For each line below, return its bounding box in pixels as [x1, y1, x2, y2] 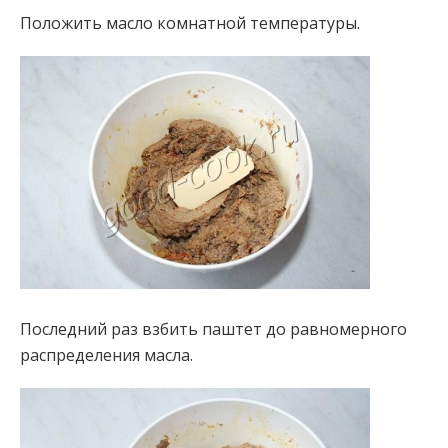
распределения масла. [20, 344, 193, 366]
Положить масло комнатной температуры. [20, 12, 360, 34]
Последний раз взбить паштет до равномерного [20, 318, 407, 340]
